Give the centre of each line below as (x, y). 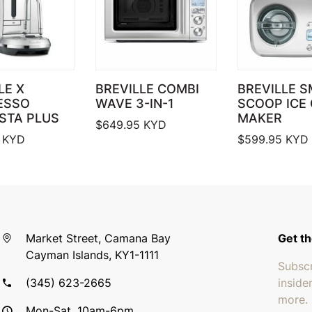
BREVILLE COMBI (148, 88)
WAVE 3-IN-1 (135, 103)
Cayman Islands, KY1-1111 (93, 255)
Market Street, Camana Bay (99, 238)
